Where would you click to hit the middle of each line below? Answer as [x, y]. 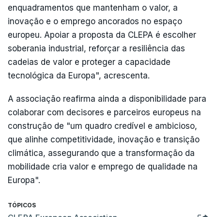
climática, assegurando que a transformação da [101, 153]
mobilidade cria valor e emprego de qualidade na [103, 167]
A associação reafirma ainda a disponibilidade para [107, 99]
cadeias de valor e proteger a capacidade [89, 62]
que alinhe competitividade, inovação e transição [104, 139]
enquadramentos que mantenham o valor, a [93, 8]
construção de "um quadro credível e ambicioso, [102, 126]
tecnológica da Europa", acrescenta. [79, 76]
